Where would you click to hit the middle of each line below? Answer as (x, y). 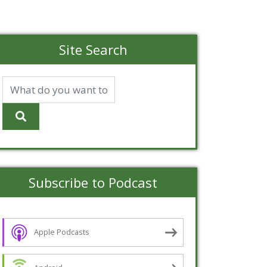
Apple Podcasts (62, 232)
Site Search (93, 49)
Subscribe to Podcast (93, 182)
